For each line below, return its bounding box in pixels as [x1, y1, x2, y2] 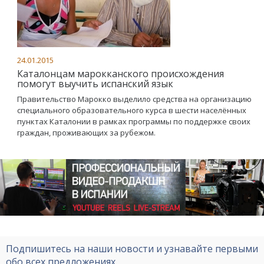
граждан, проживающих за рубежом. [17, 127, 157, 138]
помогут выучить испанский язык [17, 77, 173, 90]
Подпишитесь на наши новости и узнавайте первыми [6, 242, 258, 255]
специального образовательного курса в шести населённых [17, 105, 246, 115]
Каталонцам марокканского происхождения [17, 67, 224, 80]
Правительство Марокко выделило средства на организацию [17, 94, 252, 104]
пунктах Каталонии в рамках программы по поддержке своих [17, 116, 250, 127]
